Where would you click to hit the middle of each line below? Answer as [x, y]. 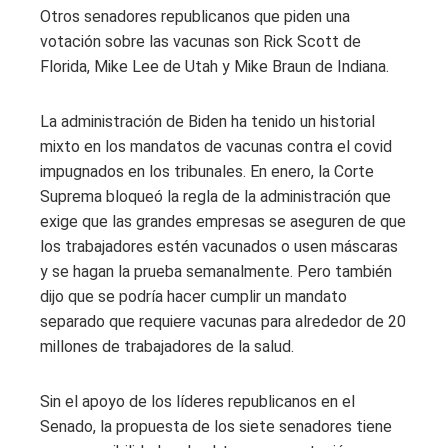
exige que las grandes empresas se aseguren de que [223, 221]
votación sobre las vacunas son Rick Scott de [200, 41]
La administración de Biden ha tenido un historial [207, 121]
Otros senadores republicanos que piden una [195, 16]
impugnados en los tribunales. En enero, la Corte [207, 171]
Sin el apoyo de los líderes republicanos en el [197, 401]
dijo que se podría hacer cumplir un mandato [193, 296]
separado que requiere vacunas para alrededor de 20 [223, 321]
